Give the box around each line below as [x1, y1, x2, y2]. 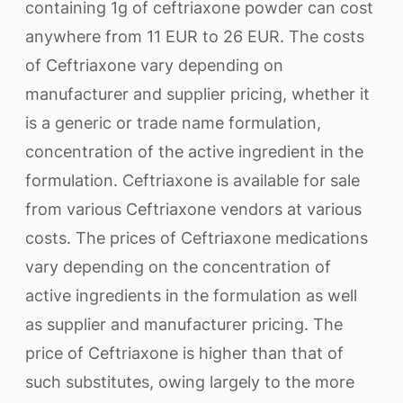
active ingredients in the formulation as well [25, 286, 357, 305]
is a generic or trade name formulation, [25, 113, 321, 132]
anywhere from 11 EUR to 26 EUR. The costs [25, 27, 364, 46]
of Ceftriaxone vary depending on [25, 56, 283, 75]
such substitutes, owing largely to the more [25, 372, 354, 391]
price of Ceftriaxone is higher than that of [25, 344, 344, 363]
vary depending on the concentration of [25, 257, 331, 276]
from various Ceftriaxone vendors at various [25, 200, 362, 219]
